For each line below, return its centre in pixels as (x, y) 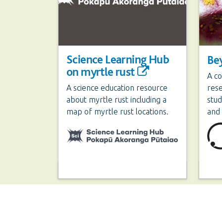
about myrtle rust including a (116, 100)
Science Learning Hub (118, 59)
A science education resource (117, 88)
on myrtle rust (101, 72)
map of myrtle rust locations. (117, 111)
